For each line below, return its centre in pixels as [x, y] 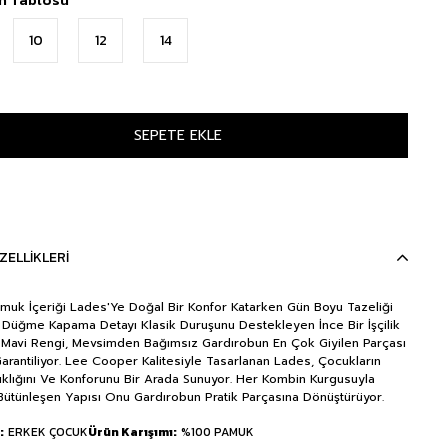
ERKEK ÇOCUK [48, 432]
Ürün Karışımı [130, 432]
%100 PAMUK [217, 432]
